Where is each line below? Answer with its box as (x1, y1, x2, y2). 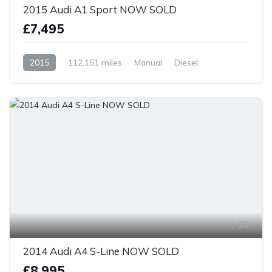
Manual (134, 56, 162, 68)
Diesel (174, 56, 198, 68)
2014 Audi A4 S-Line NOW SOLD (23, 244, 179, 257)
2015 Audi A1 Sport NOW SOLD (23, 2, 177, 16)
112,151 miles (68, 56, 122, 68)
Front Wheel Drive (23, 73, 94, 85)
